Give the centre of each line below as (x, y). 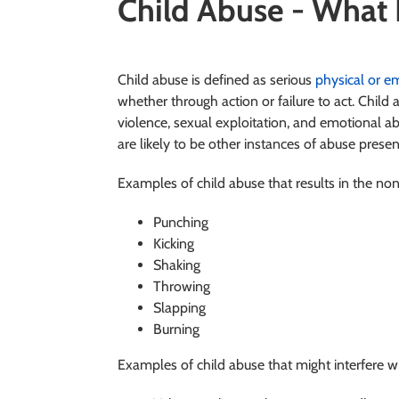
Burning (176, 329)
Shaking (177, 265)
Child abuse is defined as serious (216, 79)
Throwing (182, 286)
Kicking (174, 243)
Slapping (179, 307)
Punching (181, 222)
